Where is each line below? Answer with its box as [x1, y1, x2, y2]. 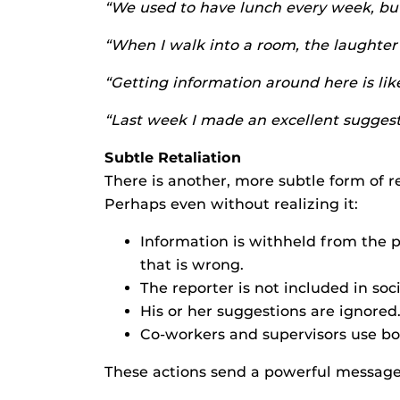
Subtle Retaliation [104, 149, 241, 166]
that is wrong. [140, 256, 244, 273]
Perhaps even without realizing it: [104, 196, 358, 212]
